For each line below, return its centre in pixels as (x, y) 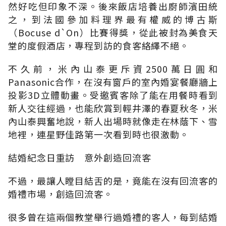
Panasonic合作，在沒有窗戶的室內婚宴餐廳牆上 (113, 81)
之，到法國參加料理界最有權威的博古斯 (113, 19)
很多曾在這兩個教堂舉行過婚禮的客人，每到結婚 (113, 217)
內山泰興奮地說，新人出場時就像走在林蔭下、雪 (113, 121)
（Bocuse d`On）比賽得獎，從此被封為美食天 (113, 32)
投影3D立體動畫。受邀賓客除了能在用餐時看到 (113, 95)
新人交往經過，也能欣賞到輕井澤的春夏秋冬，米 (113, 108)
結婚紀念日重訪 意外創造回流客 (80, 157)
